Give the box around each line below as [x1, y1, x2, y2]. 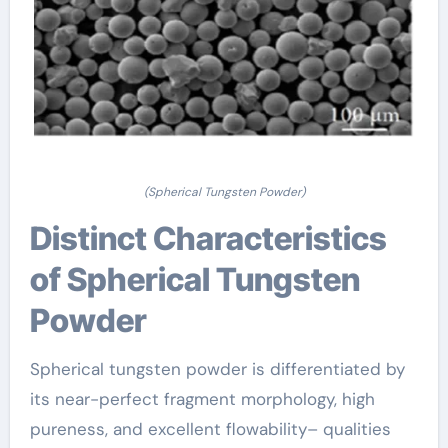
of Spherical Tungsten [29, 260, 360, 300]
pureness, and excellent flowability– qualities [29, 418, 391, 441]
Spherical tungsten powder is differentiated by [29, 358, 405, 381]
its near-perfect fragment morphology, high [29, 388, 375, 411]
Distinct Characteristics [29, 219, 52, 259]
